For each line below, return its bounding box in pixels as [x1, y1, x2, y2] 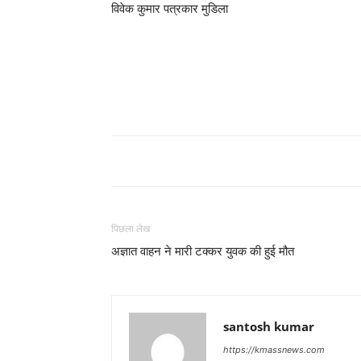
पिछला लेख [111, 223, 150, 234]
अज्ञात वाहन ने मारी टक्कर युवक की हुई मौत [111, 244, 294, 259]
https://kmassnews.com [223, 344, 325, 355]
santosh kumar [223, 318, 314, 334]
